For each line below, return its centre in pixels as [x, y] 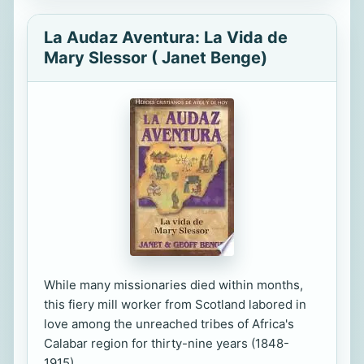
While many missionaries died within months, [173, 285]
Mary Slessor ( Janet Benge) [156, 58]
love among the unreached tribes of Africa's [169, 324]
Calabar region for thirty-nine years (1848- [167, 343]
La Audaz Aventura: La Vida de [166, 37]
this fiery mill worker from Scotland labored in [175, 304]
